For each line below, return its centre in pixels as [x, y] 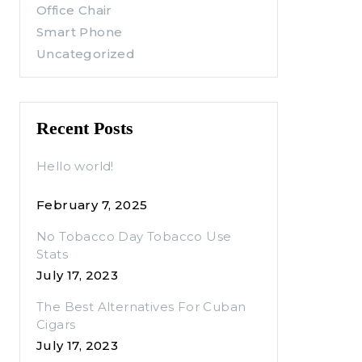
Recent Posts [85, 128]
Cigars [56, 324]
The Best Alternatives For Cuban [141, 307]
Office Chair [74, 10]
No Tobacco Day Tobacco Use [134, 236]
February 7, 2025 [92, 205]
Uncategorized [86, 54]
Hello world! [75, 166]
